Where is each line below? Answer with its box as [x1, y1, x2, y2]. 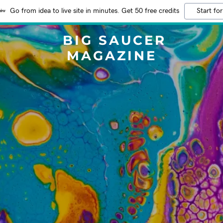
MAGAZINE [66, 48, 157, 64]
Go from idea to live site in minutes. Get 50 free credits [10, 7, 179, 14]
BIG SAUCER [29, 32, 194, 48]
